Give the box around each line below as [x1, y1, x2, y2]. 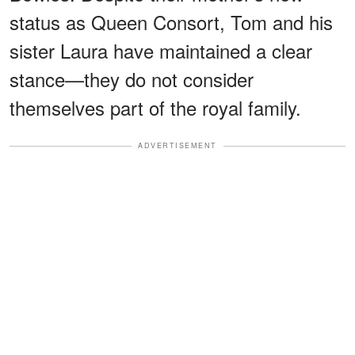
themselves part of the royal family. [10, 94, 301, 122]
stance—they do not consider [10, 65, 254, 94]
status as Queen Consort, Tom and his [10, 8, 333, 36]
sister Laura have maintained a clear [10, 36, 312, 65]
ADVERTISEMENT [138, 140, 217, 151]
